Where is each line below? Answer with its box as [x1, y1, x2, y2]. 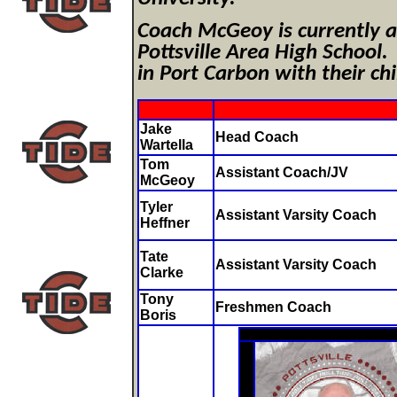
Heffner [140, 214, 190, 230]
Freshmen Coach [215, 299, 331, 315]
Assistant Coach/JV [215, 164, 348, 180]
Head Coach [215, 128, 299, 144]
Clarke [140, 264, 183, 280]
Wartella [140, 136, 193, 152]
